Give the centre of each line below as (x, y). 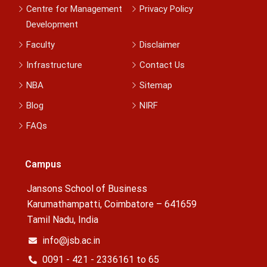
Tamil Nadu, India (63, 219)
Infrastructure (54, 65)
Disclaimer (160, 44)
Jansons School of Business (87, 188)
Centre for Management (74, 9)
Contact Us (162, 65)
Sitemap (156, 85)
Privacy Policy (167, 9)
